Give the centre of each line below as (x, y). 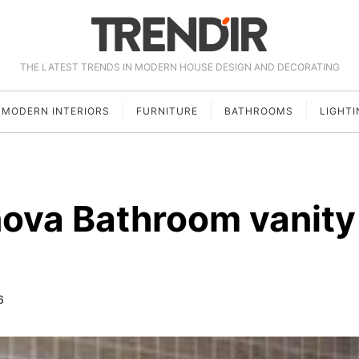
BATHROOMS (259, 111)
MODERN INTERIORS (56, 111)
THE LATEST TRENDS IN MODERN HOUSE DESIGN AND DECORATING (179, 67)
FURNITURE (167, 111)
